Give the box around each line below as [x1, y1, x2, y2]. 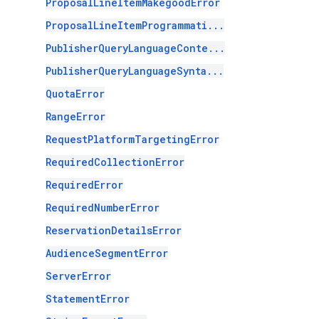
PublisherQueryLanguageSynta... [46, 64, 224, 78]
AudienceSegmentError [46, 246, 168, 260]
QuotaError [46, 87, 105, 100]
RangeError [46, 110, 105, 123]
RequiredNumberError [46, 201, 159, 214]
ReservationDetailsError [46, 224, 182, 237]
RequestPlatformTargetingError [46, 132, 219, 146]
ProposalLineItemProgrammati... [46, 19, 224, 32]
